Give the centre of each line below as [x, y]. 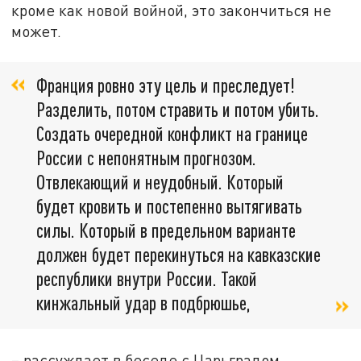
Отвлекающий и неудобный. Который [160, 182]
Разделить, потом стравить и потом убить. [178, 110]
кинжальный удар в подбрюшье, [145, 303]
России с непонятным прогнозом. [146, 158]
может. [37, 31]
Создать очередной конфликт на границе [172, 134]
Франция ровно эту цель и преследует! [166, 85]
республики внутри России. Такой [147, 279]
